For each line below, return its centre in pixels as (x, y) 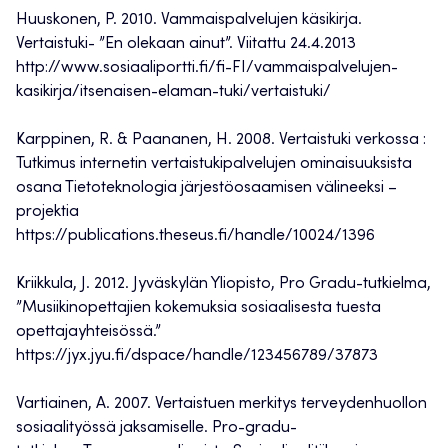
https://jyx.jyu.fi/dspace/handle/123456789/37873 (197, 356)
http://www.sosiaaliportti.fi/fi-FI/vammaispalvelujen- (207, 68)
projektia (47, 212)
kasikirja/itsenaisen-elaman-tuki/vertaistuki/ (173, 92)
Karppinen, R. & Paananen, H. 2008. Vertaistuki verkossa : (221, 140)
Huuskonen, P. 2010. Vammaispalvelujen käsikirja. (189, 20)
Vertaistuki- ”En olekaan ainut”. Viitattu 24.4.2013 (186, 44)
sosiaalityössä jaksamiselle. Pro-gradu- (156, 428)
